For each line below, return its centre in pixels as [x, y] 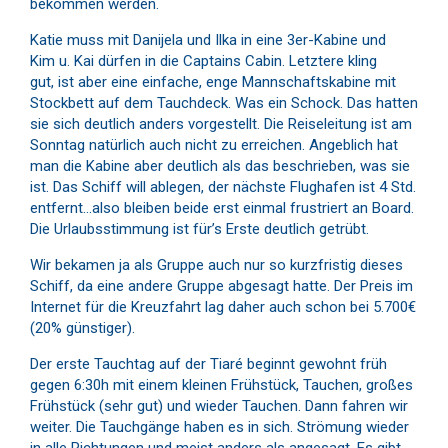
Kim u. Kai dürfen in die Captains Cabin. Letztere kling [203, 60]
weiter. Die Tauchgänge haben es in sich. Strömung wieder [219, 426]
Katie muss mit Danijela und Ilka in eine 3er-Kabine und [208, 39]
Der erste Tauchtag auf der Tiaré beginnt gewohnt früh [208, 363]
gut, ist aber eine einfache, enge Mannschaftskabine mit [213, 81]
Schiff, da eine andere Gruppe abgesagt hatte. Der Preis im [221, 285]
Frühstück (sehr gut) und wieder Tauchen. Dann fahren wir [219, 405]
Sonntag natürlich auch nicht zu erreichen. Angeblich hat [214, 144]
